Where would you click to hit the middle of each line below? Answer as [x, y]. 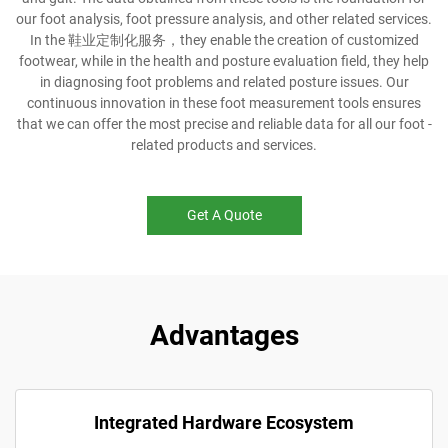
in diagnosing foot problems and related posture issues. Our [224, 82]
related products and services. [224, 145]
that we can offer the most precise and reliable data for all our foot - [224, 124]
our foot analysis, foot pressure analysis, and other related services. [224, 19]
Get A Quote [224, 215]
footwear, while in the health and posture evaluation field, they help [224, 61]
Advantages [224, 335]
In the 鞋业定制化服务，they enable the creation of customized [224, 40]
